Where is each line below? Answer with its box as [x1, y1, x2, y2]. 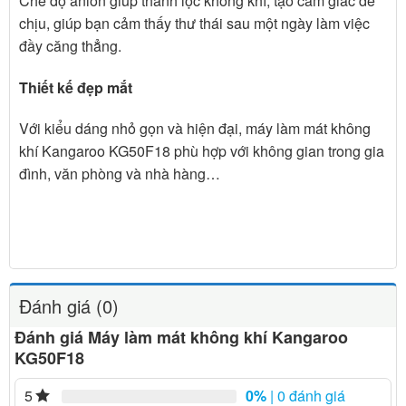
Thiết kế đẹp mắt [19, 76, 132, 98]
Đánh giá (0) [19, 292, 119, 319]
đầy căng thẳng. [19, 34, 121, 56]
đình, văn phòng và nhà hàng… [19, 163, 220, 185]
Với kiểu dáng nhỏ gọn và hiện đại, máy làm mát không [19, 118, 371, 140]
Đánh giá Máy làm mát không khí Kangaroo [14, 324, 348, 349]
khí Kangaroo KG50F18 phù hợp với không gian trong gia [19, 140, 384, 162]
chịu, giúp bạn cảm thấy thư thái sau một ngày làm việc [19, 12, 370, 34]
